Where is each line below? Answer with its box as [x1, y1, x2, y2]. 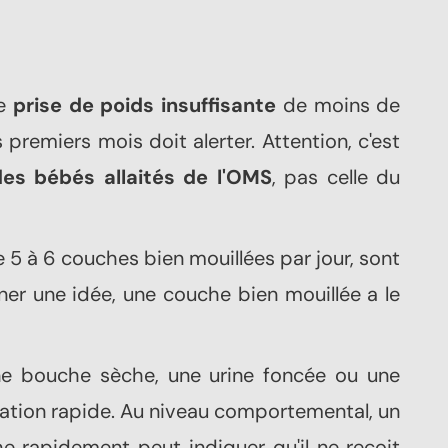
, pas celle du [271, 164, 401, 191]
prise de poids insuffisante [13, 92, 277, 119]
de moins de [276, 92, 401, 119]
